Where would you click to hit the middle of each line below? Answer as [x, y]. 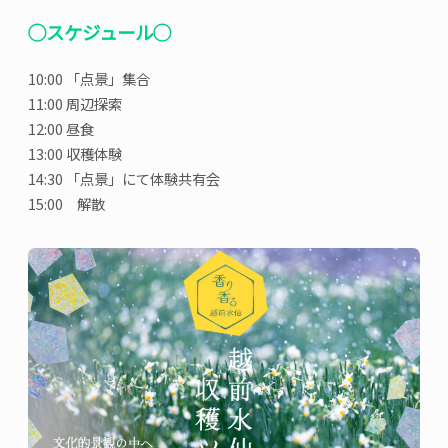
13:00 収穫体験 [75, 153]
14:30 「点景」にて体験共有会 [124, 178]
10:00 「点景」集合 [96, 78]
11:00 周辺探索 [75, 103]
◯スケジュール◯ [100, 31]
